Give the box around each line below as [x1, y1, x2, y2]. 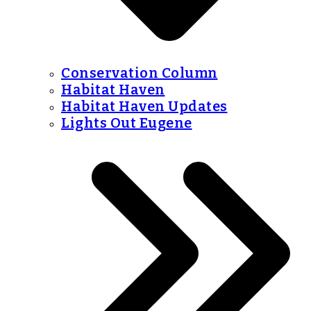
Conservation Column [61, 65, 218, 81]
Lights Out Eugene [61, 115, 192, 131]
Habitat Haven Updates [61, 98, 228, 115]
